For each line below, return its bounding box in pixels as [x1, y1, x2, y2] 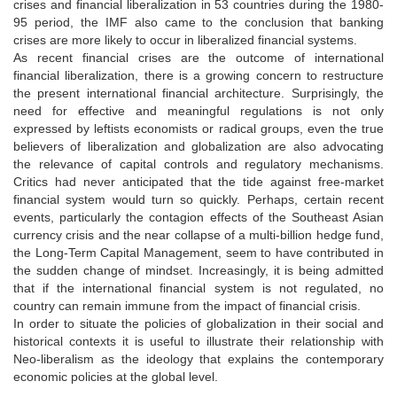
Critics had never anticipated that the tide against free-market [13, 174, 384, 189]
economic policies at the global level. [13, 369, 225, 384]
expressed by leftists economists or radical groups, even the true [13, 121, 384, 136]
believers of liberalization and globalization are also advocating [13, 138, 384, 153]
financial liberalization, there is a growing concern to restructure [13, 67, 384, 82]
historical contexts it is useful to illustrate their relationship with [13, 333, 384, 348]
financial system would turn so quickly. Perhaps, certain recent [13, 191, 384, 206]
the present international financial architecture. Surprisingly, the [13, 85, 384, 100]
